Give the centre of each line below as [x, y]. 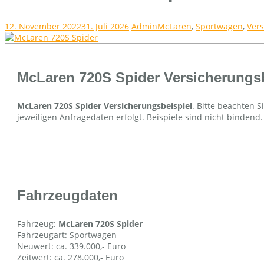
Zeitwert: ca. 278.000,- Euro [70, 257]
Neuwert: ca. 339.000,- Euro [71, 246]
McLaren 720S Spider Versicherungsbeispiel [105, 105]
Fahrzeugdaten [67, 195]
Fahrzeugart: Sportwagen [67, 235]
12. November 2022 [43, 26]
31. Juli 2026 [105, 26]
